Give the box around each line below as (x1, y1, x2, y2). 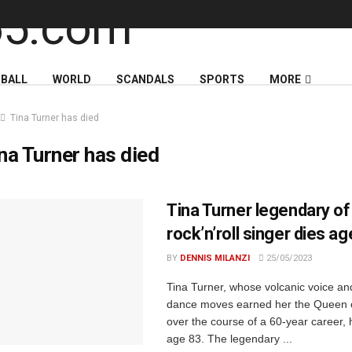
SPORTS (200, 73, 244, 86)
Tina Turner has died (10, 112, 99, 123)
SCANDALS (116, 73, 174, 86)
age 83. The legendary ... (167, 332, 292, 345)
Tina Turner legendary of (167, 200, 350, 220)
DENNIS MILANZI (180, 253, 250, 263)
